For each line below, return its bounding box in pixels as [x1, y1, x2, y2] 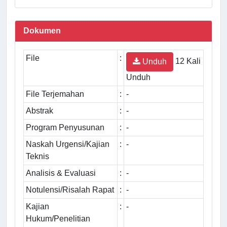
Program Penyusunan [26, 123, 104, 132]
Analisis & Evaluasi [26, 168, 96, 177]
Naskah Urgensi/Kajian [26, 139, 109, 148]
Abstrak [26, 106, 53, 115]
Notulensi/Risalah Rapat [26, 185, 114, 194]
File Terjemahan [26, 89, 84, 98]
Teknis [26, 152, 49, 161]
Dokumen [23, 26, 61, 35]
